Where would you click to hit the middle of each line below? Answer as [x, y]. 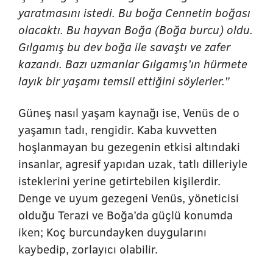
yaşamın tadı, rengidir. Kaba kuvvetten [118, 129]
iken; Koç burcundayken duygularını [112, 232]
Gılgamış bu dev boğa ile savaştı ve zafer [124, 47]
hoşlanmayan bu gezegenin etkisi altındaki [129, 147]
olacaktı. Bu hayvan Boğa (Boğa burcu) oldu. [136, 30]
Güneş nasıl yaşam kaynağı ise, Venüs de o [129, 112]
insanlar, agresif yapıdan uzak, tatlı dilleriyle [133, 164]
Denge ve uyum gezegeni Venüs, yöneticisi [129, 198]
